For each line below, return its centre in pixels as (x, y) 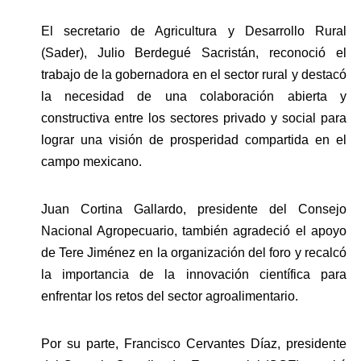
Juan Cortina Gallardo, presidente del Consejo (193, 209)
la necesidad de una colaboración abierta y (193, 96)
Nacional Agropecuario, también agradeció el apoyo (193, 230)
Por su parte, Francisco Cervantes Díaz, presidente (193, 343)
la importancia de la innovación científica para (193, 274)
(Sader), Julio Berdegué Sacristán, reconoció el (193, 52)
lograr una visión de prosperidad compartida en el (193, 139)
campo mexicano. (93, 161)
